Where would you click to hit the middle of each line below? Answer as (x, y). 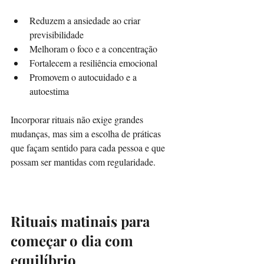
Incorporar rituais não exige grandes (78, 119)
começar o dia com (74, 240)
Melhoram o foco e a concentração (96, 48)
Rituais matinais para (82, 221)
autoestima (52, 91)
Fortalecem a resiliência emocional (96, 62)
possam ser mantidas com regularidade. (83, 161)
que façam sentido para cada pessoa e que (89, 147)
